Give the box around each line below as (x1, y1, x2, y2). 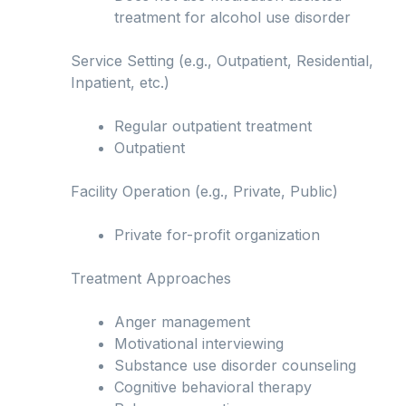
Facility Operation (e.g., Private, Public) (71, 182, 338, 201)
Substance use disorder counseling (114, 356, 356, 375)
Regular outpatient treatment (114, 117, 312, 136)
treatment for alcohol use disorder (114, 8, 351, 27)
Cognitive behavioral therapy (114, 378, 312, 397)
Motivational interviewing (114, 334, 284, 353)
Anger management (114, 313, 250, 332)
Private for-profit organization (114, 226, 320, 245)
